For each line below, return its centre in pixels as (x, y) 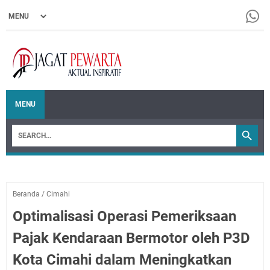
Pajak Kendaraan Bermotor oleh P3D (131, 238)
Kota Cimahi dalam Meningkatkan (122, 260)
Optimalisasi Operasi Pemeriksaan (124, 216)
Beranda (26, 194)
